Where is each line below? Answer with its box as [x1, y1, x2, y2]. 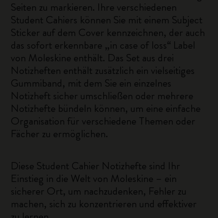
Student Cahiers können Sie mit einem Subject [11, 12, 203, 27]
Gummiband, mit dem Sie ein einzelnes [11, 75, 172, 91]
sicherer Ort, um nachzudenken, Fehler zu [11, 183, 187, 199]
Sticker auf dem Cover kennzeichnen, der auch [11, 25, 205, 40]
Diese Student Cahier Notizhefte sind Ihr [11, 158, 181, 173]
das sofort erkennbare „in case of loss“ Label [11, 37, 196, 53]
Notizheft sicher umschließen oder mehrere [11, 88, 194, 103]
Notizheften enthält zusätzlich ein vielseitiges [11, 63, 195, 78]
